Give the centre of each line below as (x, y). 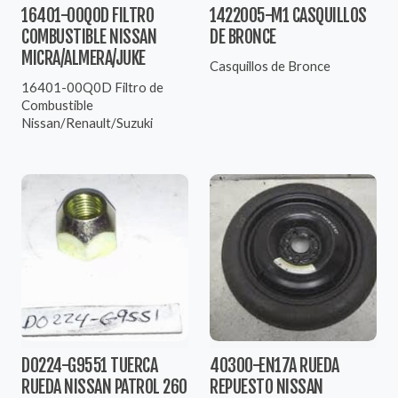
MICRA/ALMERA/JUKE (84, 58)
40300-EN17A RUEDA (275, 365)
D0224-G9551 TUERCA (89, 365)
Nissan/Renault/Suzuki (87, 122)
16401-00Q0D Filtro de (92, 87)
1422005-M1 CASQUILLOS (288, 15)
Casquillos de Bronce (270, 65)
